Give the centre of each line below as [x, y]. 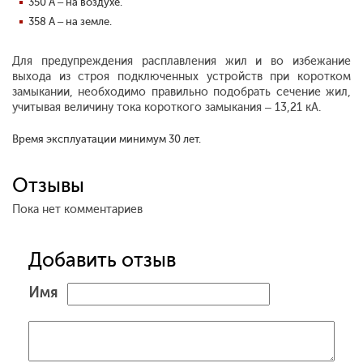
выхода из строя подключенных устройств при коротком [181, 77]
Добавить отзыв [102, 260]
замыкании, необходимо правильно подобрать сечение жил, [181, 92]
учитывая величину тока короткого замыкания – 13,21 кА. [167, 108]
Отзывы [48, 186]
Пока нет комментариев [77, 210]
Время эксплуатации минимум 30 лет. [107, 139]
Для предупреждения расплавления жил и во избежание [181, 62]
